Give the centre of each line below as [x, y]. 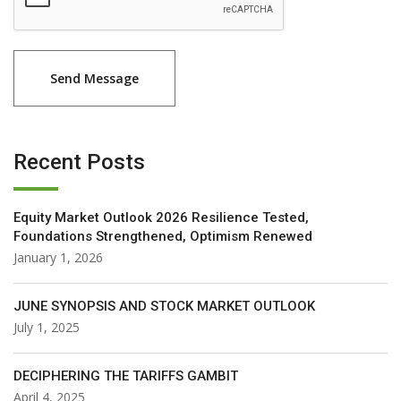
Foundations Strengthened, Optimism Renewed [163, 237]
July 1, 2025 [47, 328]
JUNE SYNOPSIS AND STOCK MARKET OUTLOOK [164, 307]
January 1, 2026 [58, 258]
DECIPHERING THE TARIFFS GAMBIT [126, 376]
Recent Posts [79, 162]
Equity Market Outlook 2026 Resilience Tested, [161, 218]
